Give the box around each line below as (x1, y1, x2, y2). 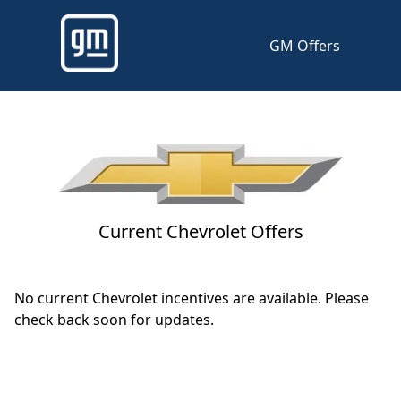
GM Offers (269, 36, 340, 55)
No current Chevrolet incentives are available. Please (14, 288, 369, 309)
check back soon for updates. (14, 310, 214, 330)
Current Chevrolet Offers (98, 219, 303, 244)
